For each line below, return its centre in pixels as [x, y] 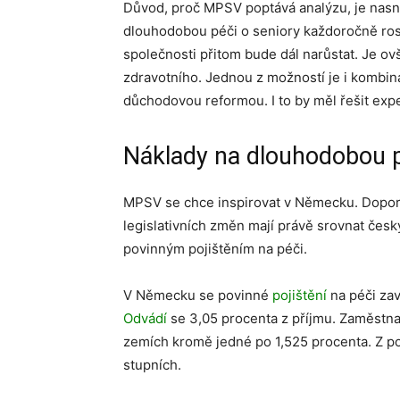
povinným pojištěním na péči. [215, 249]
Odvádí [145, 318]
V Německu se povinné [198, 295]
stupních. [152, 365]
